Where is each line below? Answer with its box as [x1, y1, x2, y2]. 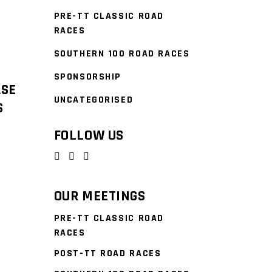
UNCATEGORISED [53, 93, 134, 106]
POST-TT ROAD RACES [53, 247, 161, 260]
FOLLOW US [53, 126, 124, 144]
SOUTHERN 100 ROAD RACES [53, 47, 190, 60]
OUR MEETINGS [53, 187, 146, 206]
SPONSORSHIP [53, 70, 122, 83]
